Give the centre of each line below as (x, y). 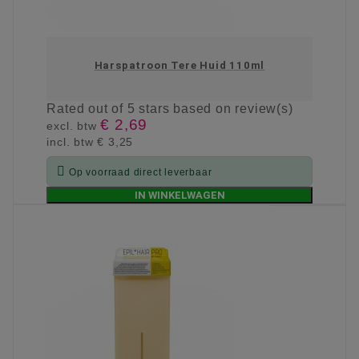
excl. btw (74, 126)
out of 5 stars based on (162, 109)
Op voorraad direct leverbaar (141, 173)
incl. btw (72, 142)
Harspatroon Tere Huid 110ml (179, 66)
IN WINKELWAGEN (179, 196)
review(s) (264, 109)
